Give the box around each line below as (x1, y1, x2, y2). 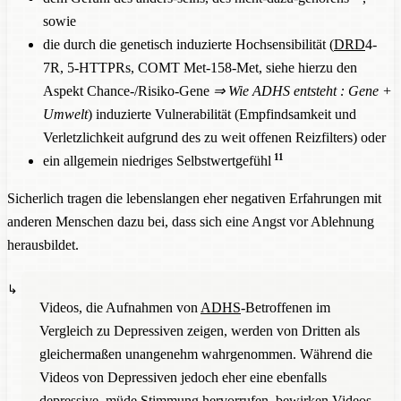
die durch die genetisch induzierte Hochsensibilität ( (43, 36, 334, 52)
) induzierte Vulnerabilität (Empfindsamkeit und (88, 106, 356, 122)
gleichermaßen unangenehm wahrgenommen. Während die (39, 346, 372, 362)
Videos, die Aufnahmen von (39, 299, 200, 315)
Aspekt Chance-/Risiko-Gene (43, 82, 213, 98)
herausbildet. (7, 236, 79, 252)
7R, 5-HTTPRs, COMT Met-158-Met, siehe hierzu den (43, 59, 357, 75)
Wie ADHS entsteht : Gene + (228, 82, 392, 98)
